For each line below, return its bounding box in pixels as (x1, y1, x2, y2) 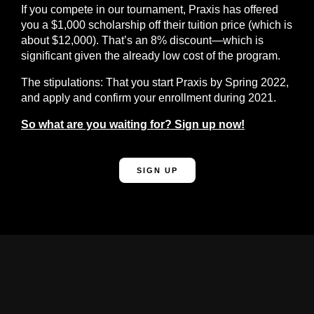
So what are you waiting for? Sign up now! (21, 118, 245, 130)
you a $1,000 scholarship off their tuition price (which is (21, 19, 292, 31)
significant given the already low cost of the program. (21, 50, 280, 62)
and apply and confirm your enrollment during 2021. (21, 92, 276, 104)
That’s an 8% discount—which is (99, 34, 264, 46)
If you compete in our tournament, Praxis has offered (21, 4, 278, 15)
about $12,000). (21, 34, 99, 46)
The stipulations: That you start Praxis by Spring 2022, (21, 76, 289, 88)
